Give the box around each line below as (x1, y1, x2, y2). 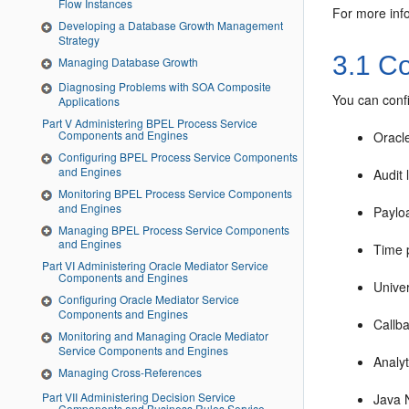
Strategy (58, 32, 100, 48)
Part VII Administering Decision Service (42, 388, 65, 404)
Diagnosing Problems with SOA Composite (58, 78, 271, 94)
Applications (58, 92, 120, 109)
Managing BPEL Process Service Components (58, 221, 289, 237)
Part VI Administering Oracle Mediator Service (42, 257, 65, 274)
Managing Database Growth (58, 54, 198, 70)
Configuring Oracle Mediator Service (58, 291, 239, 308)
